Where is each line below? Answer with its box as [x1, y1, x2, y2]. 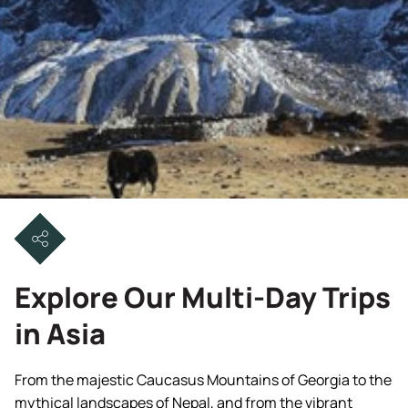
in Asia [15, 314, 106, 352]
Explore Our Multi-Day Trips [15, 278, 391, 316]
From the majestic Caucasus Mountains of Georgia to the [15, 370, 392, 391]
